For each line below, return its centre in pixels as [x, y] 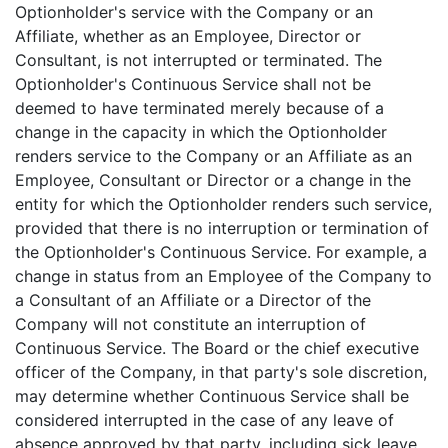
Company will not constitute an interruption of [190, 324]
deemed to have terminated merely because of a [199, 108]
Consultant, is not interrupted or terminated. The [198, 60]
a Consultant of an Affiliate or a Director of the [193, 300]
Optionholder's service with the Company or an [194, 12]
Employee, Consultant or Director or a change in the [213, 180]
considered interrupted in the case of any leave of [204, 420]
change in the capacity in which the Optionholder [201, 132]
